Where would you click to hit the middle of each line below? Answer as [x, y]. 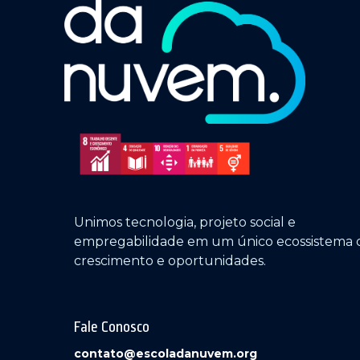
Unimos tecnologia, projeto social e [185, 222]
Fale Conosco [112, 327]
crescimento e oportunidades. [170, 260]
